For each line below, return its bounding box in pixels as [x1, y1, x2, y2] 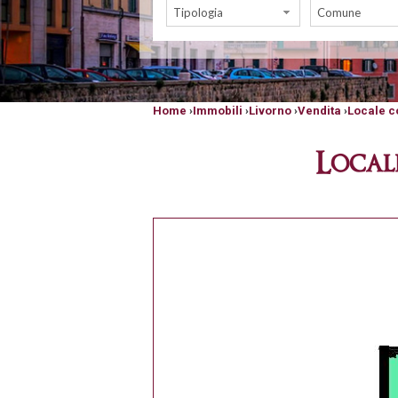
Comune [316, 5, 361, 20]
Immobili [193, 104, 243, 117]
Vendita [298, 104, 341, 117]
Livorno [249, 104, 291, 117]
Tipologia [173, 5, 223, 20]
